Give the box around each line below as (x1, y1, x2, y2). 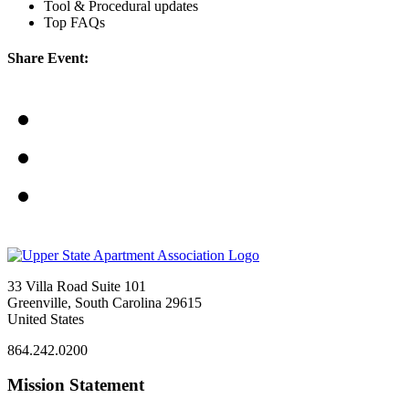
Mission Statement (7, 375, 144, 395)
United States (7, 310, 84, 327)
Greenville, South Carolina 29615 (7, 294, 202, 310)
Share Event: (7, 50, 89, 67)
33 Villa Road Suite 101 (7, 278, 146, 294)
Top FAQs (44, 14, 105, 30)
